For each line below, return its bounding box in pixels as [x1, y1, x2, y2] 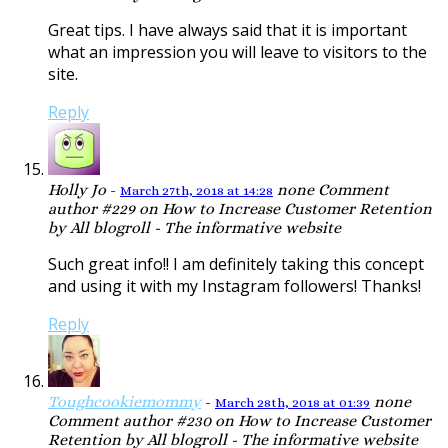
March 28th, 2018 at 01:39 [215, 395, 370, 411]
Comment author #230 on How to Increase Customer [48, 411, 431, 431]
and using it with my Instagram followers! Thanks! [48, 275, 421, 298]
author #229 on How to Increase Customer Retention [48, 199, 432, 219]
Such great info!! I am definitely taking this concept [48, 253, 424, 276]
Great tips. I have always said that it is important [48, 19, 407, 42]
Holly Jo [48, 180, 106, 200]
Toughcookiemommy [48, 392, 201, 412]
